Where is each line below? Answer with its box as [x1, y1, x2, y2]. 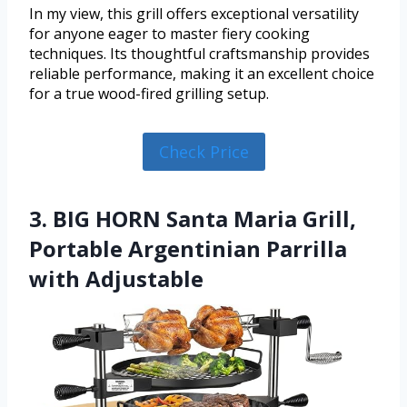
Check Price [158, 140, 249, 163]
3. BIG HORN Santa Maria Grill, [29, 203, 356, 234]
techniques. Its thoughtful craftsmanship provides [29, 43, 370, 64]
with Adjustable [29, 263, 203, 294]
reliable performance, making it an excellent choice [29, 63, 374, 84]
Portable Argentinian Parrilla [29, 233, 347, 264]
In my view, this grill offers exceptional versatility [29, 3, 359, 24]
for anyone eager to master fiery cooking [29, 23, 310, 44]
